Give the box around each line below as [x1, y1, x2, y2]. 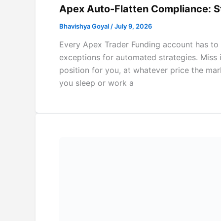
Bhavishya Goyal [59, 22, 110, 30]
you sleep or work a [59, 78, 134, 88]
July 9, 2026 [114, 22, 152, 30]
